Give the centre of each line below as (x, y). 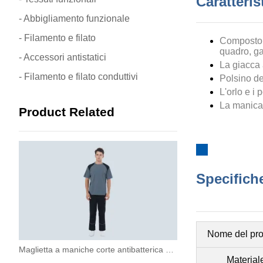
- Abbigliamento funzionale (74, 18)
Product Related (67, 112)
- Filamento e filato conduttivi (78, 77)
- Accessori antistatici (63, 57)
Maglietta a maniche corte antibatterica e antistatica (170, 249)
